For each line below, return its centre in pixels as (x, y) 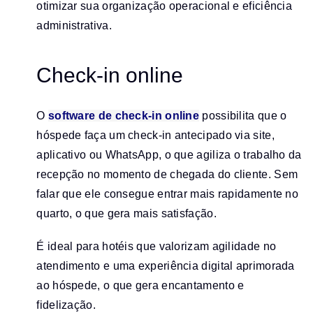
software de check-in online (124, 115)
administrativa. (74, 25)
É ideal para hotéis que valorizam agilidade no (156, 247)
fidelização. (66, 305)
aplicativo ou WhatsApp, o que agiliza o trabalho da (169, 154)
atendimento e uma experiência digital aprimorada (166, 266)
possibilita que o (243, 115)
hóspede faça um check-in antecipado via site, (155, 135)
